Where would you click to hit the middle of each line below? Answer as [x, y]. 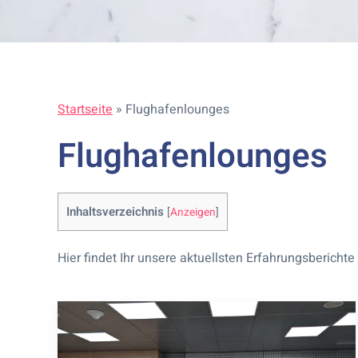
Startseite [85, 109]
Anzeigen [193, 213]
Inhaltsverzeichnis [115, 212]
